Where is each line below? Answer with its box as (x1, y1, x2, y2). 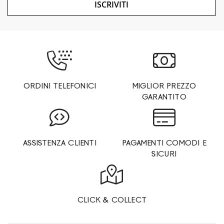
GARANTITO (142, 91, 186, 102)
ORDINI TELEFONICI (23, 80, 96, 91)
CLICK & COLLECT (77, 194, 146, 205)
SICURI (151, 148, 177, 159)
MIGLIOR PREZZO (132, 80, 196, 91)
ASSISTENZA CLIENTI (23, 137, 96, 148)
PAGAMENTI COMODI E (122, 137, 206, 148)
